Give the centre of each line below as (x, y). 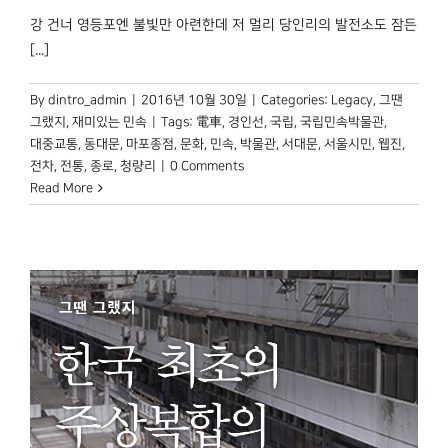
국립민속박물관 (342, 121)
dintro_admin (87, 99)
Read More (61, 187)
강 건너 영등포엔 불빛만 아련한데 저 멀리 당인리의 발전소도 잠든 (223, 24)
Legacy (352, 99)
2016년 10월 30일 (194, 99)
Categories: (296, 99)
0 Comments (207, 165)
